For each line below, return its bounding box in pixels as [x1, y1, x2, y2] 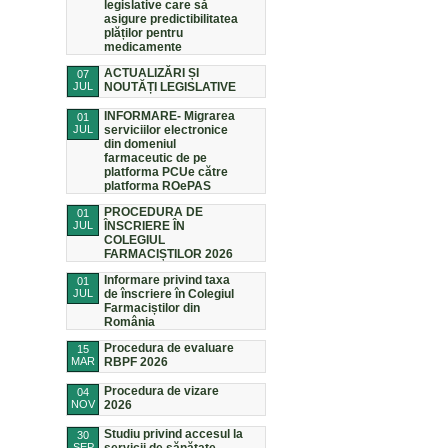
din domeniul [104, 137, 176, 151]
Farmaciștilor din [104, 301, 200, 315]
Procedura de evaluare [104, 341, 234, 355]
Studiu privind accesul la [104, 427, 243, 441]
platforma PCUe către [104, 165, 228, 179]
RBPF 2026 [104, 355, 168, 369]
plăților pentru [104, 26, 183, 40]
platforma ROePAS [104, 179, 211, 193]
